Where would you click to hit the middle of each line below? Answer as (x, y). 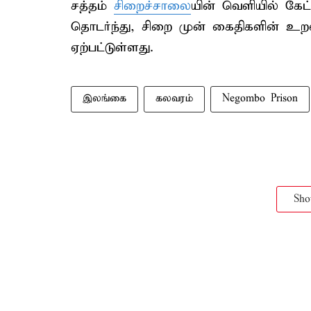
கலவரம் (174, 99)
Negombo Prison (260, 99)
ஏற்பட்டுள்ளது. (112, 48)
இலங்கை (104, 99)
